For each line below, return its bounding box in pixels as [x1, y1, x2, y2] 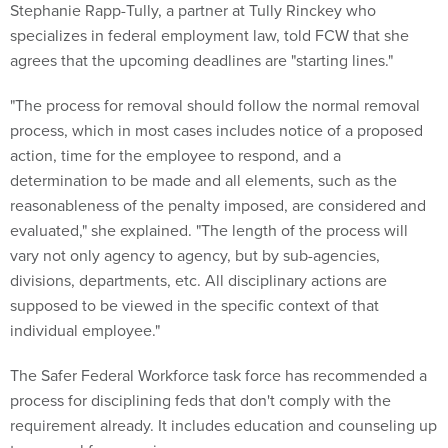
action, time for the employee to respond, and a [10, 144, 341, 167]
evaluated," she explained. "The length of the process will [10, 219, 408, 242]
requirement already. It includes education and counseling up [10, 414, 437, 437]
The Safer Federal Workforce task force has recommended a [10, 364, 427, 387]
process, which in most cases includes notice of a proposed [10, 119, 423, 142]
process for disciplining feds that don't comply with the [10, 389, 391, 412]
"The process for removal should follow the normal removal [10, 94, 420, 117]
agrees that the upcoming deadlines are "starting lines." [10, 49, 393, 72]
